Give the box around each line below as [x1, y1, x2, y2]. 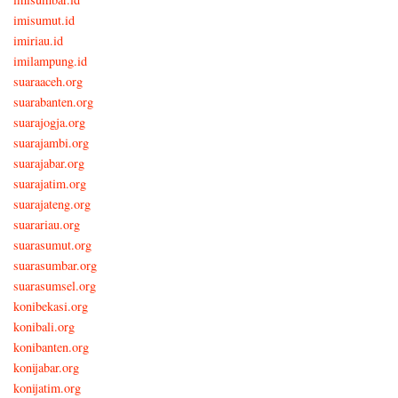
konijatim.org [13, 378, 81, 396]
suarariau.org [13, 215, 80, 233]
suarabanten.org [13, 92, 93, 110]
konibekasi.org [13, 297, 88, 314]
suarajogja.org [13, 113, 85, 131]
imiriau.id [13, 31, 63, 49]
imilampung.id [13, 52, 87, 69]
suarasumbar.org [13, 256, 97, 274]
